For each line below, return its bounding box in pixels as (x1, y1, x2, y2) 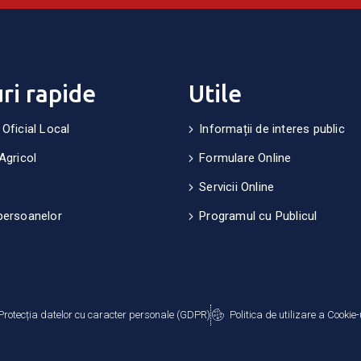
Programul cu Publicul (199, 208, 317, 223)
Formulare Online (199, 150, 292, 165)
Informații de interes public (199, 121, 345, 136)
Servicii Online (199, 179, 275, 194)
